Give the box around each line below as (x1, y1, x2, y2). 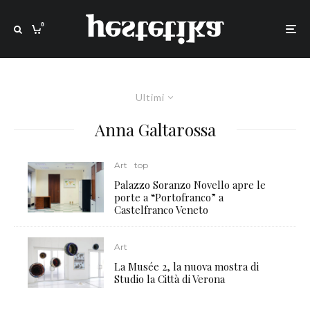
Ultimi (135, 91, 165, 103)
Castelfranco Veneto (114, 203, 209, 217)
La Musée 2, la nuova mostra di (114, 259, 259, 274)
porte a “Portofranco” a (114, 190, 224, 204)
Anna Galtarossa (94, 118, 216, 140)
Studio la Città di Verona (114, 272, 226, 286)
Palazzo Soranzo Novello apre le (114, 178, 266, 192)
